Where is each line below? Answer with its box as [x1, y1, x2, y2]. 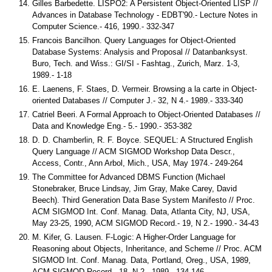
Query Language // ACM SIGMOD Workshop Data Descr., [32, 147, 235, 157]
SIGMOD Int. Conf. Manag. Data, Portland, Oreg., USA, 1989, [32, 256, 251, 265]
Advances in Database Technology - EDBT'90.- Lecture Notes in [32, 10, 257, 20]
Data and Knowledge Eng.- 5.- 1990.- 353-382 [32, 121, 192, 131]
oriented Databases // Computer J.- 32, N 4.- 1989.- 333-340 [32, 96, 243, 106]
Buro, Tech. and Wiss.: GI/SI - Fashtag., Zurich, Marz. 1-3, [32, 59, 240, 69]
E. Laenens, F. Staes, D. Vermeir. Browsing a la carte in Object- [32, 84, 257, 94]
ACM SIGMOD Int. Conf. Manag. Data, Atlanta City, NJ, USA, [32, 207, 250, 217]
